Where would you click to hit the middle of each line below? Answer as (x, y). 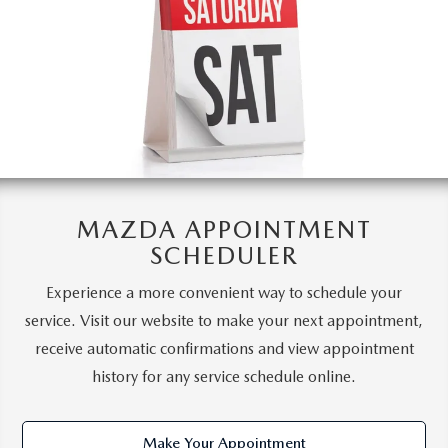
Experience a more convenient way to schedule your (224, 293)
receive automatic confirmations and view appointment (224, 349)
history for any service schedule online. (224, 377)
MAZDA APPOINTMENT (224, 230)
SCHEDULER (224, 256)
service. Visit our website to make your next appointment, (224, 321)
